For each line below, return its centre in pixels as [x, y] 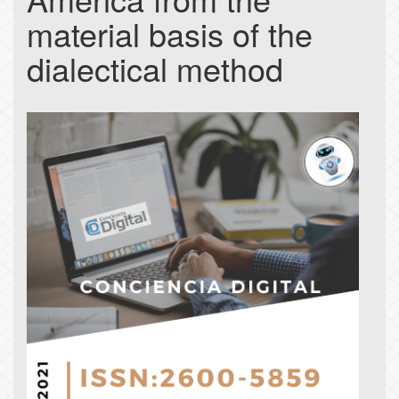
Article [64, 126]
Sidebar [73, 156]
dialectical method [155, 69]
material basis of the [170, 34]
